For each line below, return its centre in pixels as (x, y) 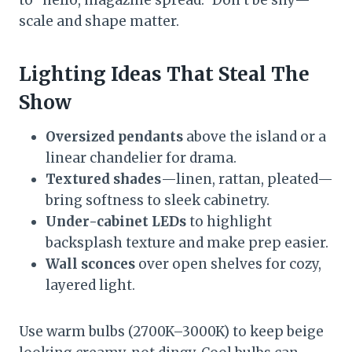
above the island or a (255, 136)
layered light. (90, 285)
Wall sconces (90, 264)
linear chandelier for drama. (141, 158)
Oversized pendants (114, 136)
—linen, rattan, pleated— (247, 179)
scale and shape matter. (99, 21)
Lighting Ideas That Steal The (164, 74)
